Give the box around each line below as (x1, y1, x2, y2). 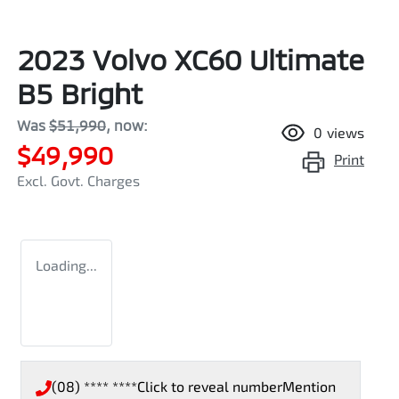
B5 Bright (17, 75, 142, 110)
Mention (282, 377, 336, 395)
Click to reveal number (137, 377, 282, 395)
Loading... (36, 256, 97, 273)
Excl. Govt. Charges (17, 171, 140, 189)
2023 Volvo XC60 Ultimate (17, 41, 364, 76)
